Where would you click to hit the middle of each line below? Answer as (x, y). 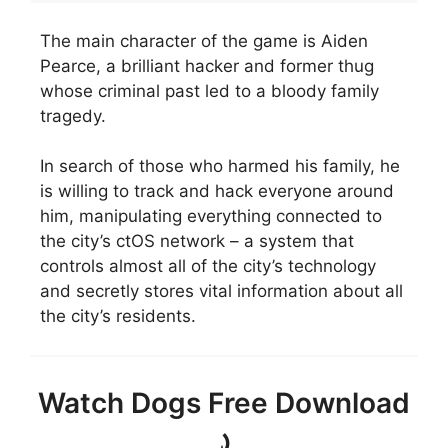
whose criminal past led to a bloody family (209, 90)
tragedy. (73, 115)
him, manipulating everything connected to (211, 216)
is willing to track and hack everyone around (217, 191)
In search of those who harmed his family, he (220, 166)
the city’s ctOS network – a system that (197, 241)
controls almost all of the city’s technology (208, 266)
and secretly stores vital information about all (221, 291)
